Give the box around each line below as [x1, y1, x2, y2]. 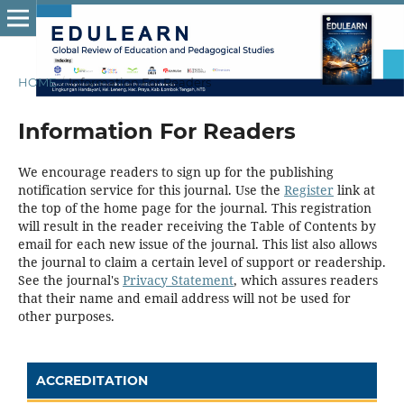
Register [283, 180, 334, 198]
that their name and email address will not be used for [17, 289, 351, 307]
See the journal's [17, 271, 123, 289]
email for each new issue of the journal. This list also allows [17, 234, 377, 252]
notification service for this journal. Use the [17, 180, 284, 198]
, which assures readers [233, 271, 378, 289]
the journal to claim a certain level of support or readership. [17, 252, 386, 271]
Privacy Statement [122, 271, 234, 289]
